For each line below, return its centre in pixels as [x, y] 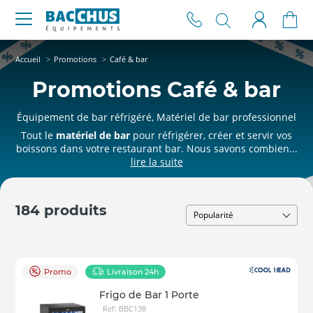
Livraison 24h [133, 272]
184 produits [61, 210]
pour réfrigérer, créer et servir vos [211, 135]
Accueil [28, 59]
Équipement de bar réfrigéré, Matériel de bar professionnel [156, 117]
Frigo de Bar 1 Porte [149, 295]
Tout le [38, 135]
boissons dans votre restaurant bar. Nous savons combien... [156, 148]
